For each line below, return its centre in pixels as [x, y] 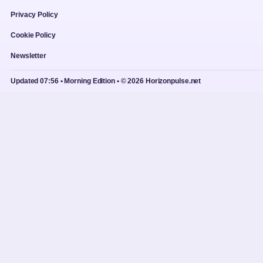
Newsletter [28, 56]
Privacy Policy [34, 15]
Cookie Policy [33, 36]
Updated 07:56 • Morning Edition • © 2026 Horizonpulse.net [106, 81]
